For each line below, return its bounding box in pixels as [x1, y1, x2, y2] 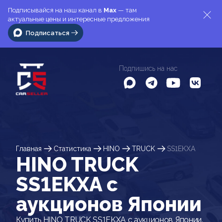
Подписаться [26, 29, 69, 37]
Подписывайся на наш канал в [8, 6, 104, 14]
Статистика [54, 144, 91, 153]
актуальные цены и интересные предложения [8, 15, 150, 23]
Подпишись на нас [119, 64, 177, 72]
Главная [16, 144, 42, 153]
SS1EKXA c [16, 172, 118, 196]
